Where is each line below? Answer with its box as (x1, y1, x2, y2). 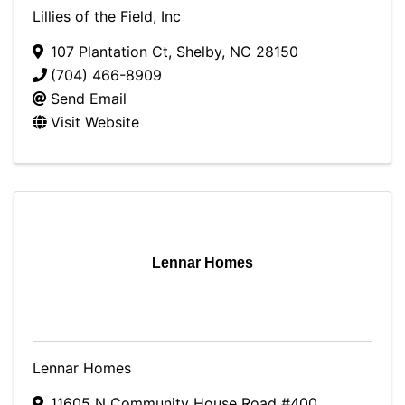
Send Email (51, 89, 127, 108)
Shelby (176, 42, 221, 61)
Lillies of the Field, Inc (33, 7, 181, 25)
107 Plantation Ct (51, 42, 168, 61)
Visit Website (51, 113, 139, 131)
